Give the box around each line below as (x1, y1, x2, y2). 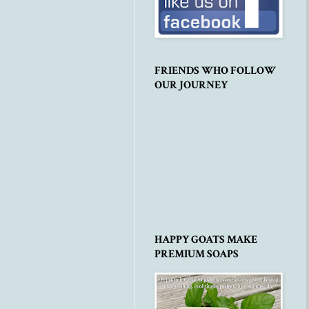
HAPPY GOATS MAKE (154, 232, 257, 248)
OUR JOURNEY (154, 78, 228, 93)
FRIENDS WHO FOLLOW (154, 63, 276, 79)
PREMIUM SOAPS (154, 247, 239, 262)
